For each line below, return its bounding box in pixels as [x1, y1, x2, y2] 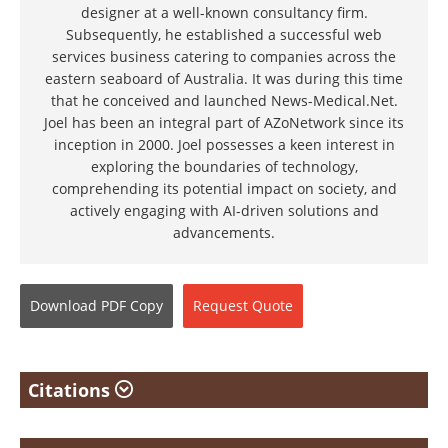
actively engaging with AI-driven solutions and [69, 201, 379, 220]
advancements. [173, 223, 275, 242]
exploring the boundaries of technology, [90, 157, 358, 176]
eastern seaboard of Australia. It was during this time [45, 69, 403, 88]
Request [193, 296, 248, 315]
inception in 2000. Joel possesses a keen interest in [53, 135, 395, 154]
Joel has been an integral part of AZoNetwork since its [44, 113, 404, 132]
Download [30, 296, 97, 315]
